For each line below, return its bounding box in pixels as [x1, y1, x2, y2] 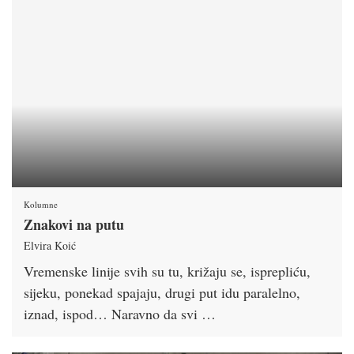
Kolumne [24, 198, 58, 210]
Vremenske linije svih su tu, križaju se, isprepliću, [24, 261, 311, 281]
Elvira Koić [24, 237, 76, 253]
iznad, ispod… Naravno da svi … [24, 303, 216, 323]
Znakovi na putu [24, 213, 124, 235]
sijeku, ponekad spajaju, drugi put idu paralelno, [24, 282, 300, 302]
